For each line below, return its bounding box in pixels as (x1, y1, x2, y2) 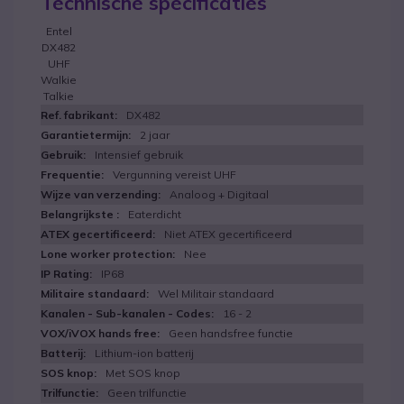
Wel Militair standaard (158, 287, 274, 300)
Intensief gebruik (95, 148, 183, 161)
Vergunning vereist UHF (113, 168, 236, 181)
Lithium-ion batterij (95, 346, 194, 360)
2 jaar (140, 128, 170, 142)
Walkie (41, 73, 77, 87)
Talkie (43, 89, 74, 103)
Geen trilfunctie (107, 386, 187, 399)
